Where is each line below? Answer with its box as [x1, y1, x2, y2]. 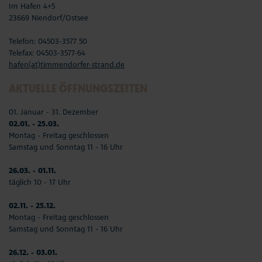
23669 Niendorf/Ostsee [9, 13, 88, 23]
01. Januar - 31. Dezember [9, 107, 98, 117]
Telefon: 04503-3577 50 [9, 36, 87, 46]
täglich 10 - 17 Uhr [9, 177, 71, 187]
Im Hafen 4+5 [9, 1, 55, 11]
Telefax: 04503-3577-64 [9, 48, 85, 58]
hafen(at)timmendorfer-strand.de [9, 60, 125, 70]
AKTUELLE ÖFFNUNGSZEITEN [9, 80, 147, 96]
